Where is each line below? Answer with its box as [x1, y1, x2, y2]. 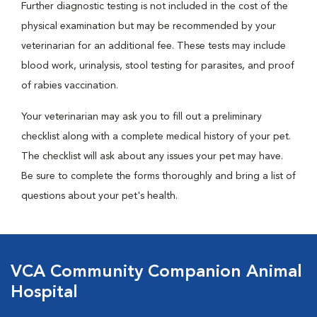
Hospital [11, 284, 78, 301]
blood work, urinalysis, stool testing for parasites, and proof [21, 61, 294, 71]
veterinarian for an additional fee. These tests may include [21, 41, 286, 51]
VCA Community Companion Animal [11, 264, 302, 281]
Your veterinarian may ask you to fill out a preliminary [21, 112, 262, 122]
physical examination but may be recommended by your [21, 21, 276, 31]
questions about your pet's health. [21, 191, 178, 201]
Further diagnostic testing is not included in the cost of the [21, 1, 288, 11]
